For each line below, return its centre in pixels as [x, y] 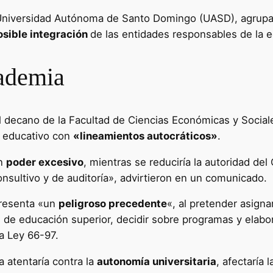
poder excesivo [45, 162]
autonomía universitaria [157, 262]
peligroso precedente [113, 204]
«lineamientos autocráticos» [145, 136]
